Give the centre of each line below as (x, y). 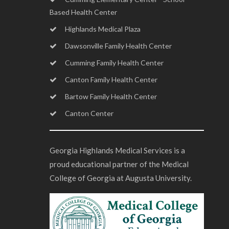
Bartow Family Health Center (111, 96)
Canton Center (89, 113)
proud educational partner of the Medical (119, 164)
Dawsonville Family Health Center (118, 46)
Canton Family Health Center (111, 79)
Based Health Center (83, 12)
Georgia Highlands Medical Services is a (117, 150)
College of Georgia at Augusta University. (121, 178)
